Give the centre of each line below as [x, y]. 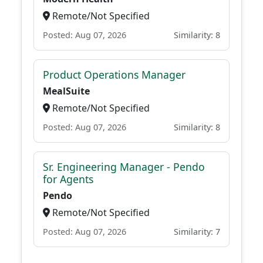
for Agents [68, 179]
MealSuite [66, 91]
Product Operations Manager [114, 75]
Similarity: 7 [197, 232]
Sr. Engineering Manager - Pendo [124, 167]
